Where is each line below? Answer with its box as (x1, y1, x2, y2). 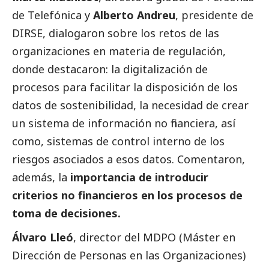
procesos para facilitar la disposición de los (12, 80, 238, 95)
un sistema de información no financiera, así (12, 116, 235, 131)
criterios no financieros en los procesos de (12, 188, 243, 203)
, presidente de (175, 8, 253, 23)
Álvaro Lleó (12, 230, 73, 245)
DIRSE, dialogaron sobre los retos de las (12, 26, 219, 41)
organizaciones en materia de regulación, (12, 44, 226, 59)
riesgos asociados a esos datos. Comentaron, (12, 152, 245, 167)
